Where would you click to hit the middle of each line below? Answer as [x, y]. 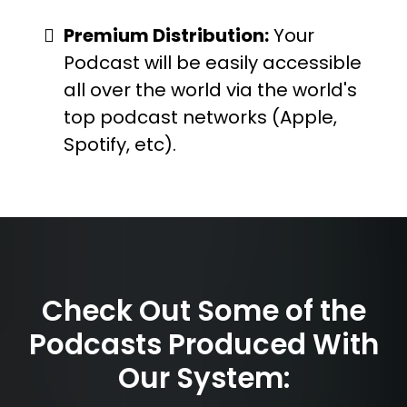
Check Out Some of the [203, 310]
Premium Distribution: [166, 35]
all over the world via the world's [210, 89]
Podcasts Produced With [203, 344]
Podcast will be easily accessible [213, 62]
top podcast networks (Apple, [200, 117]
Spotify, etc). [120, 144]
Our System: [203, 377]
